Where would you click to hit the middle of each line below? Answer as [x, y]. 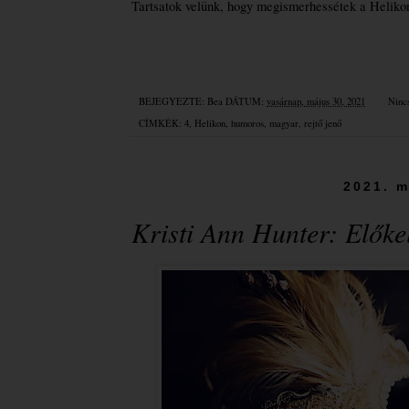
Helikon [210, 124]
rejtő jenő [323, 124]
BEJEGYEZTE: [173, 101]
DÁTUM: [246, 101]
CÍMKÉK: [162, 124]
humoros [247, 124]
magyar [284, 124]
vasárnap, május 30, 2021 [316, 101]
